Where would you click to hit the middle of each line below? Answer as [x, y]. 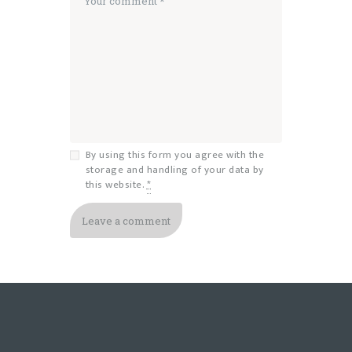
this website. [116, 185]
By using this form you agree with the [174, 155]
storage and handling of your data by [174, 170]
